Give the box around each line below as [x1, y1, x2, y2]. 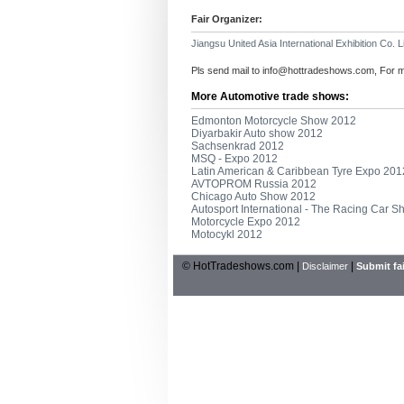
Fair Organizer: [191, 14, 262, 24]
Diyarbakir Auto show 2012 [191, 127, 323, 140]
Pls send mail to [191, 65, 262, 76]
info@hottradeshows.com [262, 65, 374, 76]
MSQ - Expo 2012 [191, 152, 278, 165]
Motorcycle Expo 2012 [191, 216, 300, 228]
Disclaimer [302, 261, 348, 271]
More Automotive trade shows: [191, 90, 349, 103]
